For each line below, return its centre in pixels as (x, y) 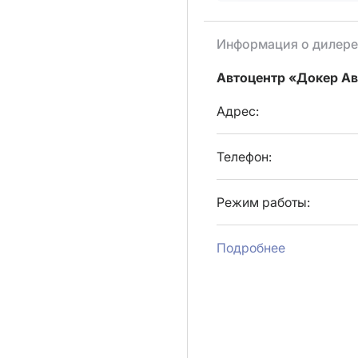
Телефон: (244, 157)
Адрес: (238, 111)
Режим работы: (263, 202)
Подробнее (251, 248)
